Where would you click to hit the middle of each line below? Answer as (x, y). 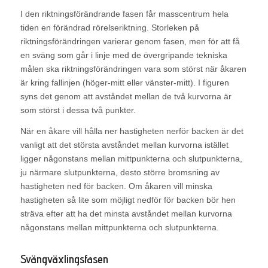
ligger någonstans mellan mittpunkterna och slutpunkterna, (131, 158)
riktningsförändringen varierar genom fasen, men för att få (130, 42)
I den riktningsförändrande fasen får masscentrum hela (124, 14)
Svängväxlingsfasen (64, 259)
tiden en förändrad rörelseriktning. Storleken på (109, 28)
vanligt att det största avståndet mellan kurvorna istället (124, 144)
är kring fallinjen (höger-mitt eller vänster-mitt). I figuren (124, 83)
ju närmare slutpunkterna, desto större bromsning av (120, 172)
